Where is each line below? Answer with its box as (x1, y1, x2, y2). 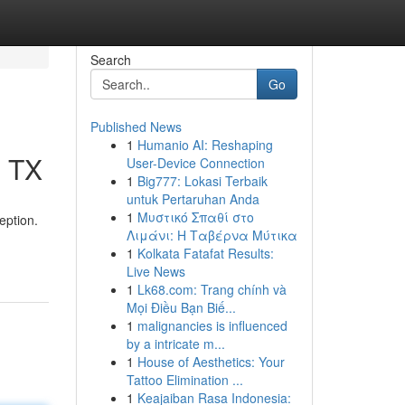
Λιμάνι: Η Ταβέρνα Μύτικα (126, 226, 297, 244)
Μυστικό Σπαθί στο (137, 208, 254, 226)
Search (89, 51, 131, 69)
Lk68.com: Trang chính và (137, 280, 287, 298)
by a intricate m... (126, 334, 225, 353)
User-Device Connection (126, 154, 265, 172)
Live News (126, 262, 185, 280)
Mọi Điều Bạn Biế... (126, 298, 236, 316)
